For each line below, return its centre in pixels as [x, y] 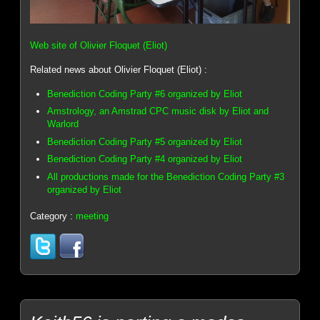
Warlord [63, 124]
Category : [53, 216]
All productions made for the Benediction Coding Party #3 [166, 176]
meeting [92, 216]
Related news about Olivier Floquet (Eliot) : [119, 70]
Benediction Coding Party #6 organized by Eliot [145, 94]
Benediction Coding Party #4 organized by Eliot [145, 159]
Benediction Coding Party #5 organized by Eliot [145, 141]
